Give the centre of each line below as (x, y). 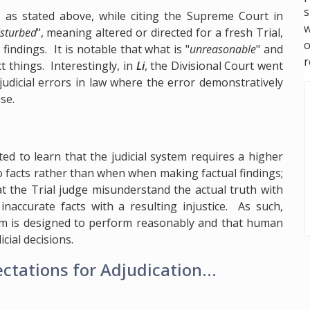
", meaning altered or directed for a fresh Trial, (159, 33)
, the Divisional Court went (213, 66)
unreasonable (223, 49)
